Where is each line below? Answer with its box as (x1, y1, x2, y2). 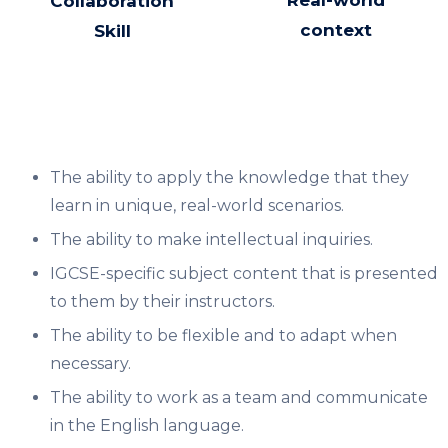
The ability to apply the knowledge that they (50, 167, 409, 187)
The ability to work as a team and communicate (50, 387, 428, 407)
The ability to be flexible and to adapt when (50, 325, 397, 345)
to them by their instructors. (50, 291, 275, 311)
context (300, 20, 372, 41)
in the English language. (50, 415, 244, 435)
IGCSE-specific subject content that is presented (50, 263, 438, 283)
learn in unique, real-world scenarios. (50, 195, 344, 215)
